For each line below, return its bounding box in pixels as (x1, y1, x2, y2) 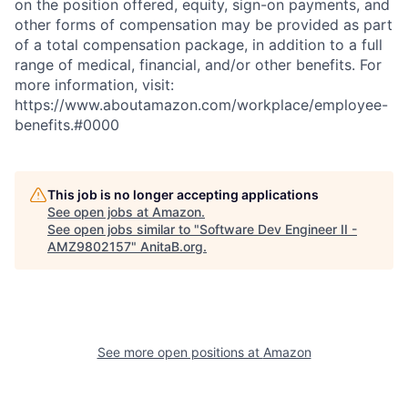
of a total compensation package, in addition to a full (15, 35, 382, 54)
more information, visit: (15, 75, 174, 94)
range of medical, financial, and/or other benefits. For (15, 55, 382, 74)
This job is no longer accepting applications (47, 186, 319, 202)
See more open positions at (97, 343, 263, 360)
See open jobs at (47, 203, 152, 219)
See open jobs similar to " (47, 220, 199, 237)
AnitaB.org (140, 238, 203, 254)
